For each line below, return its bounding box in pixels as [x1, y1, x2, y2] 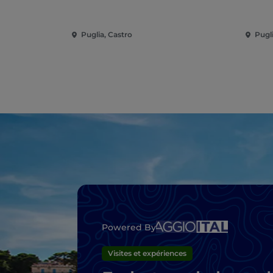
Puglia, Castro [81, 30, 132, 40]
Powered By [102, 222, 156, 233]
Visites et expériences [108, 249, 186, 258]
